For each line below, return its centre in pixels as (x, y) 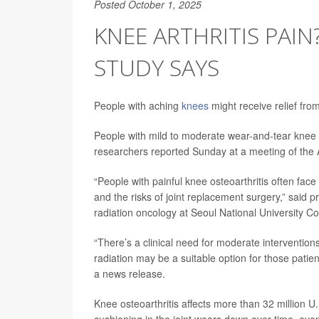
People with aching (138, 105)
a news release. (130, 273)
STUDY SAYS (157, 67)
